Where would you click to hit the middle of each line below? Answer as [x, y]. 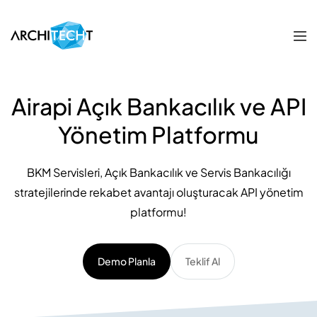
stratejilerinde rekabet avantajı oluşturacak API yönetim [158, 192]
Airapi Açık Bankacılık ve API [158, 106]
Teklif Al [202, 261]
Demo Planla [126, 261]
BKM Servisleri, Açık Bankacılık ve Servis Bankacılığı [158, 172]
